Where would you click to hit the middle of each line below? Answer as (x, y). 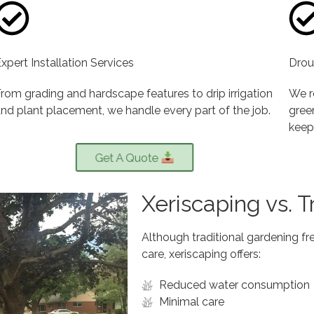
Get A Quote (128, 157)
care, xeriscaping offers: (201, 254)
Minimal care (192, 301)
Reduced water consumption (234, 285)
